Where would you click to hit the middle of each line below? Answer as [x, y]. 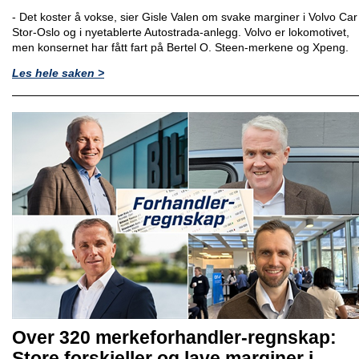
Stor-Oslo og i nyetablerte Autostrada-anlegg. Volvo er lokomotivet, [181, 32]
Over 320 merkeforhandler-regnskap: [174, 337]
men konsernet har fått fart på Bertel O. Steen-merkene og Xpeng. [180, 47]
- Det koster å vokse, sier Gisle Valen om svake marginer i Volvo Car [185, 16]
